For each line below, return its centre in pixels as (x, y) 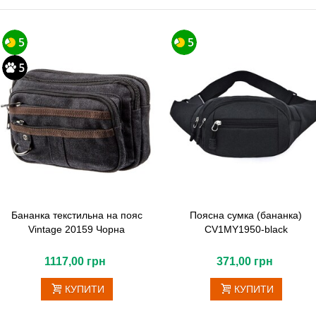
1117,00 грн (75, 261)
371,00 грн (244, 261)
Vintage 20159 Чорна (77, 229)
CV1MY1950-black (246, 229)
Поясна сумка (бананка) (246, 215)
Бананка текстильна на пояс (77, 215)
